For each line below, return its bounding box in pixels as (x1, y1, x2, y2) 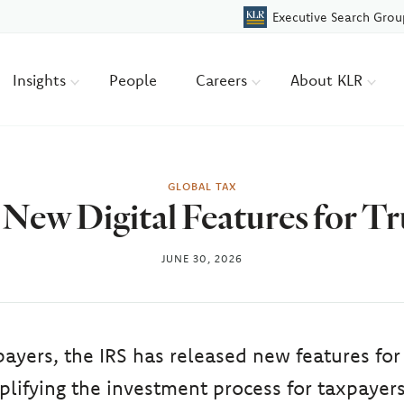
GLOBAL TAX (167, 179, 236, 193)
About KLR (290, 69, 368, 89)
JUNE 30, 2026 (161, 252, 243, 265)
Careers (196, 69, 252, 89)
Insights (13, 69, 71, 89)
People (109, 69, 158, 89)
